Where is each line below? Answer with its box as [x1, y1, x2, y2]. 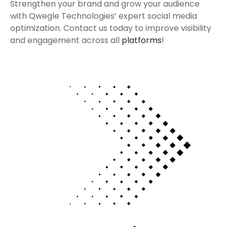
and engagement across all [10, 34, 122, 46]
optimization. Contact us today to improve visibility [10, 22, 211, 34]
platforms [122, 34, 162, 46]
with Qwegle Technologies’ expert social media [10, 10, 197, 22]
